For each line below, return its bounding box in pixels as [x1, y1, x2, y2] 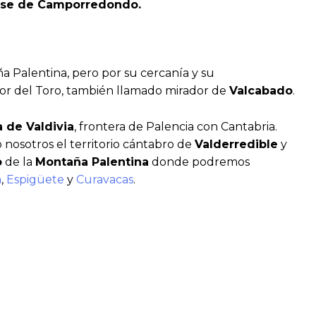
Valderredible [195, 137, 278, 151]
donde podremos [149, 154, 250, 169]
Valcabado [229, 84, 293, 98]
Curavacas [76, 172, 133, 186]
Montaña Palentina [35, 154, 149, 169]
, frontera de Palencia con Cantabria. [74, 119, 277, 133]
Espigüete [6, 172, 67, 186]
